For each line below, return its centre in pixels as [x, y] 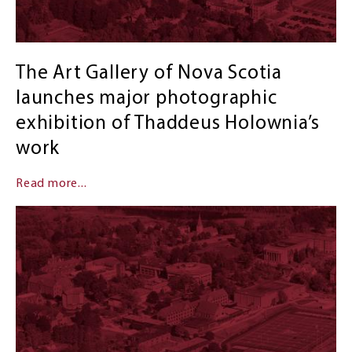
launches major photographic [146, 99]
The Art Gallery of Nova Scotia [148, 74]
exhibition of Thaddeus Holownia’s [167, 124]
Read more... [51, 184]
